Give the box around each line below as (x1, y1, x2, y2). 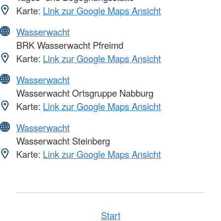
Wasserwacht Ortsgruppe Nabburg (14, 86, 153, 100)
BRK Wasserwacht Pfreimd (14, 38, 123, 52)
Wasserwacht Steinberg (14, 134, 110, 147)
